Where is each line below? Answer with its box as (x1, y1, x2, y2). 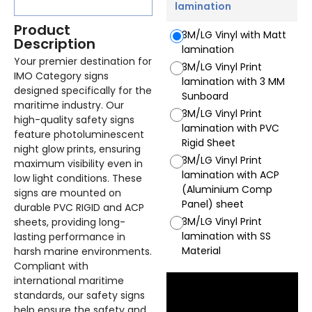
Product (14, 19, 70, 40)
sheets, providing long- (14, 214, 125, 229)
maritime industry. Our (14, 97, 124, 112)
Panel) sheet (182, 197, 244, 212)
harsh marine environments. (14, 244, 152, 258)
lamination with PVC (182, 121, 280, 136)
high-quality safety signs (14, 112, 134, 127)
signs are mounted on (14, 185, 121, 200)
